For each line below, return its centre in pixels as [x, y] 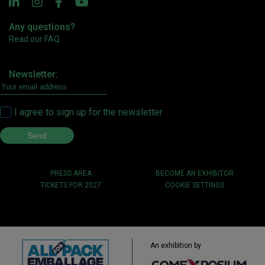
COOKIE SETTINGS [194, 185]
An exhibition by [175, 245]
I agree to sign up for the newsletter [88, 112]
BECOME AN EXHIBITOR [194, 173]
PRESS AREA [71, 173]
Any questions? [42, 27]
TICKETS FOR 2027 [71, 185]
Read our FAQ [34, 39]
